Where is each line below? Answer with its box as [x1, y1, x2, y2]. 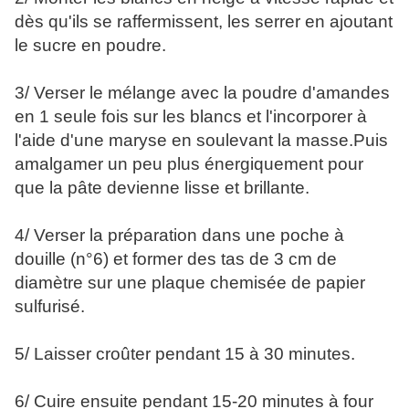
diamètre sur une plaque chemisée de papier [15, 273, 365, 293]
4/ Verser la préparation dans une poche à [15, 225, 344, 246]
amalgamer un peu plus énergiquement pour [15, 154, 363, 174]
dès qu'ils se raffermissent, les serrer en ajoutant [15, 12, 393, 32]
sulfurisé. [15, 297, 85, 317]
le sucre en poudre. [15, 36, 166, 56]
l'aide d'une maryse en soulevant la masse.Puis [15, 131, 388, 151]
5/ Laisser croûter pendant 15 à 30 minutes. [15, 344, 355, 364]
